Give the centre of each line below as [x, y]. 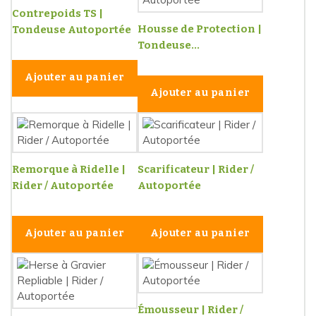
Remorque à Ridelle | [69, 170]
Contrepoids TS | [57, 14]
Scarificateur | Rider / [196, 170]
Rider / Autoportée [63, 186]
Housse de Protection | [200, 29]
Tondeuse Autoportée [72, 30]
